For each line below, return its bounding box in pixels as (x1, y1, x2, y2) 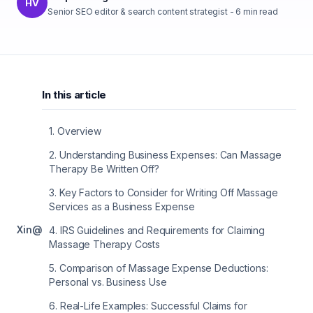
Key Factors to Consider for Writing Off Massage (59, 187, 278, 198)
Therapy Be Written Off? (49, 163, 159, 175)
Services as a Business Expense (49, 201, 195, 212)
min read (241, 6, 278, 17)
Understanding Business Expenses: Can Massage (59, 149, 282, 161)
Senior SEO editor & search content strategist (48, 6, 228, 17)
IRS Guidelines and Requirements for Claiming (59, 224, 265, 236)
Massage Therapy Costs (49, 238, 161, 250)
